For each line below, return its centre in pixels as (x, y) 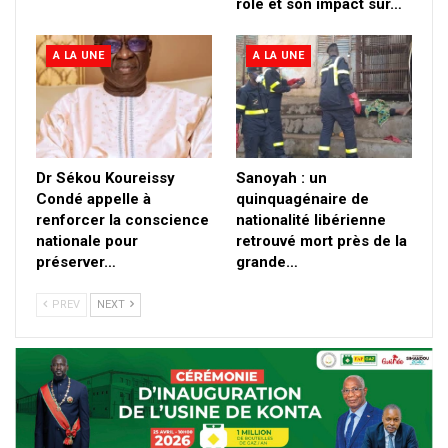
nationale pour (87, 240)
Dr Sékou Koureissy (105, 177)
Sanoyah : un (281, 177)
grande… (267, 261)
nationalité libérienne (311, 219)
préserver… (76, 261)
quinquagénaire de (302, 198)
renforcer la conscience (122, 219)
